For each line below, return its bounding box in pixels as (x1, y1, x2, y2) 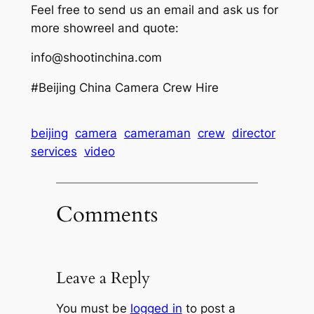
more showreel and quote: (30, 20, 179, 35)
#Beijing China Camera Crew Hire (30, 81, 219, 95)
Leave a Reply (55, 266, 150, 289)
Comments (55, 199, 158, 229)
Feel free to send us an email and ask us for (30, 2, 278, 17)
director (231, 126, 275, 141)
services (30, 144, 77, 159)
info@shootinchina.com (30, 50, 162, 65)
